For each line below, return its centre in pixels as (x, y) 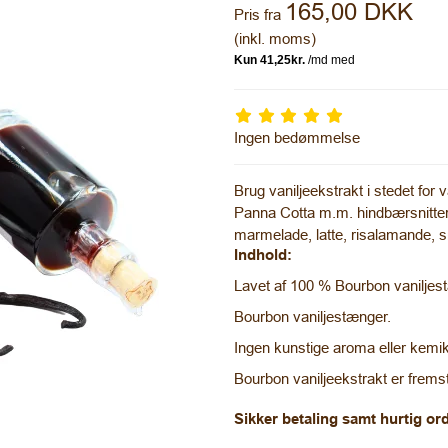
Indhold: (263, 254)
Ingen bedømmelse (297, 137)
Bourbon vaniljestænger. (312, 316)
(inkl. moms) (275, 38)
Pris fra (257, 14)
